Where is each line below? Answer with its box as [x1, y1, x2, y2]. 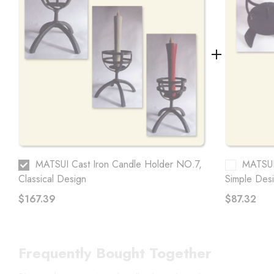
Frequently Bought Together [18, 242, 212, 264]
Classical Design [18, 171, 86, 186]
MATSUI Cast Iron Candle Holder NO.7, [35, 157, 202, 171]
